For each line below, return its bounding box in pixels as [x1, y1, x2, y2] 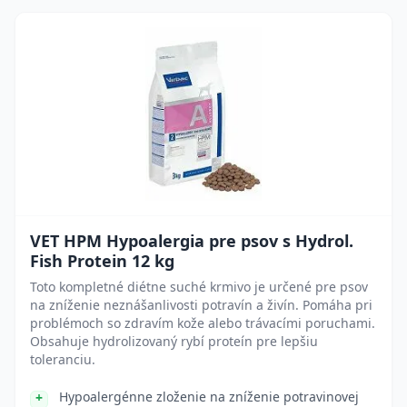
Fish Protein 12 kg [30, 250, 174, 272]
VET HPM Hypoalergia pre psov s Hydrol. [30, 230, 353, 252]
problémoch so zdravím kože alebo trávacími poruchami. [30, 314, 375, 332]
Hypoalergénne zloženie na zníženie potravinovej [59, 388, 359, 405]
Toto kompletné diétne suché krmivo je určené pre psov [30, 278, 368, 295]
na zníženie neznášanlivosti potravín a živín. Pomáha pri [30, 296, 372, 313]
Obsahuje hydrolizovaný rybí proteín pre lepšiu [30, 333, 318, 350]
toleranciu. [30, 351, 95, 368]
